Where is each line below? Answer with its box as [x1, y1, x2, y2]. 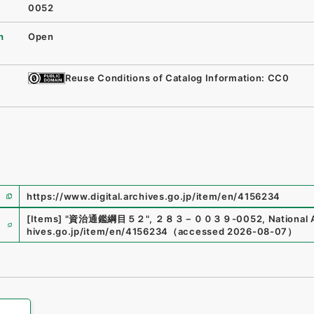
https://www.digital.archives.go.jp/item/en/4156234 [27, 191, 281, 202]
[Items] [27, 213, 62, 224]
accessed [177, 226, 225, 237]
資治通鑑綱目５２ [69, 213, 146, 224]
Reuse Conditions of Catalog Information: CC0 [65, 72, 289, 84]
